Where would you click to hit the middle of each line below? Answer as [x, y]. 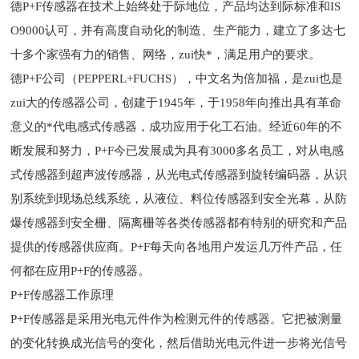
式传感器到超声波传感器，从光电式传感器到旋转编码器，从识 [179, 175]
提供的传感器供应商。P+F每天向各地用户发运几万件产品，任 [177, 247]
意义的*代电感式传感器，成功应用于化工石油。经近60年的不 [177, 127]
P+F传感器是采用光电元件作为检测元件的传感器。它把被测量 [177, 319]
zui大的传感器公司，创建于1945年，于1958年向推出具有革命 [176, 103]
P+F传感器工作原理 [63, 295]
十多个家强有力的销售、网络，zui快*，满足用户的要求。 [166, 54]
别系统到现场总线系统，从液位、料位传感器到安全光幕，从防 [179, 199]
